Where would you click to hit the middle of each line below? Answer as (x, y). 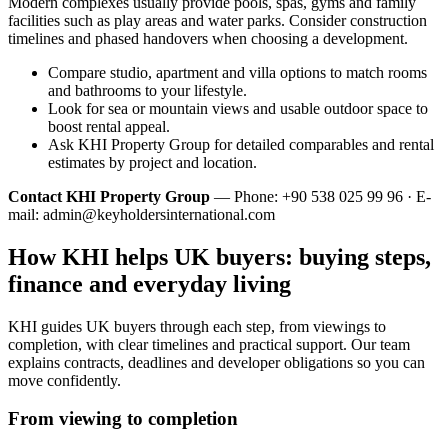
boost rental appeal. (109, 126)
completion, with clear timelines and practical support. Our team (209, 344)
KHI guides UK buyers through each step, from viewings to (197, 326)
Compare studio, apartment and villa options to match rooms (237, 72)
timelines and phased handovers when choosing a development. (208, 38)
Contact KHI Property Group (109, 196)
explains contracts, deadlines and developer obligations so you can (216, 362)
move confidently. (64, 380)
